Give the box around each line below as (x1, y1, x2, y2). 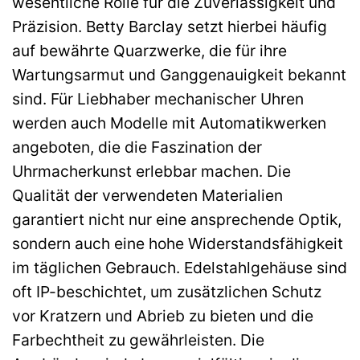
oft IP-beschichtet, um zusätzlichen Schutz (12, 281, 321, 301)
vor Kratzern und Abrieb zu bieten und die (12, 305, 313, 325)
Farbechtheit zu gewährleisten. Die (12, 329, 264, 350)
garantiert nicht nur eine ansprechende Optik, (12, 209, 342, 229)
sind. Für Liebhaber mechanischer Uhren (12, 88, 304, 108)
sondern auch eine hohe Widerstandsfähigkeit (12, 233, 343, 253)
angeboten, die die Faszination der (12, 137, 262, 157)
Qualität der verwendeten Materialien (12, 185, 283, 205)
